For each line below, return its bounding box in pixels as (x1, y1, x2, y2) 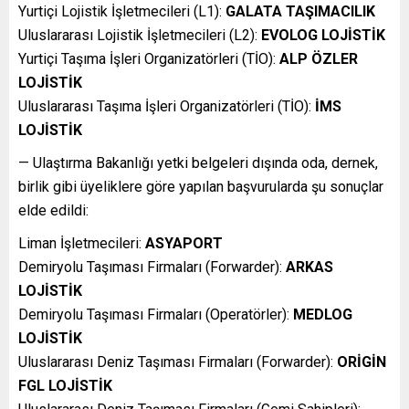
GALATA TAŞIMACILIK (225, 3, 375, 21)
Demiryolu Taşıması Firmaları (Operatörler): (18, 306, 289, 324)
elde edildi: (18, 202, 89, 220)
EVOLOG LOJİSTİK (261, 26, 385, 45)
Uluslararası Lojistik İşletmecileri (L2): (18, 26, 261, 45)
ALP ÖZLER (279, 50, 358, 68)
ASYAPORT (145, 235, 223, 253)
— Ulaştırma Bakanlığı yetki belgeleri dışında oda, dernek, (18, 154, 378, 173)
